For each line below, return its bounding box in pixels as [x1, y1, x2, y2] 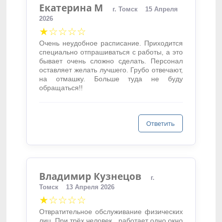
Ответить [146, 119, 175, 128]
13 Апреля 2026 [66, 183, 115, 191]
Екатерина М [39, 1, 104, 14]
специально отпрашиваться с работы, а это [39, 48, 183, 56]
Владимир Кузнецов [39, 170, 142, 182]
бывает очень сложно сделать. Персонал [39, 57, 183, 65]
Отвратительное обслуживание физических [39, 208, 183, 216]
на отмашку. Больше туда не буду [39, 75, 183, 83]
